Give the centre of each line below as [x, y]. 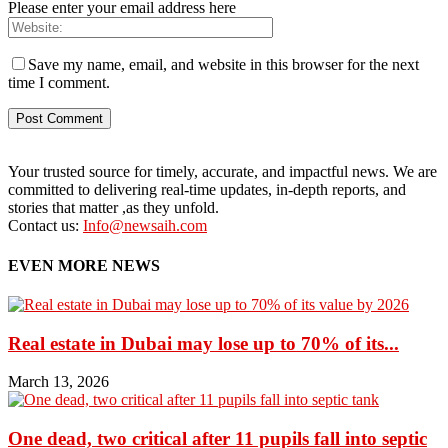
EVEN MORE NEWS [84, 265]
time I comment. [59, 83]
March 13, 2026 [58, 382]
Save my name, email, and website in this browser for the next [223, 65]
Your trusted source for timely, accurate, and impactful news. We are [222, 172]
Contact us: [45, 226]
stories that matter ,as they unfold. [113, 208]
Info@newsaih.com [145, 226]
